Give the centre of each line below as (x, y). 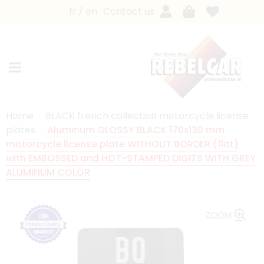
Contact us (128, 11)
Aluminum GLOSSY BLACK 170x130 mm (136, 130)
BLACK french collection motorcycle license (147, 115)
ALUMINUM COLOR (48, 172)
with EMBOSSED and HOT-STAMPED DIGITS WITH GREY (131, 158)
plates (21, 130)
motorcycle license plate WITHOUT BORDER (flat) (122, 144)
